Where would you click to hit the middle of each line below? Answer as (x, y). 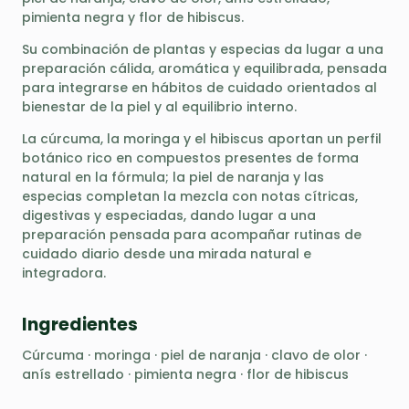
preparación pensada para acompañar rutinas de (192, 234)
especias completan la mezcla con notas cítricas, (190, 196)
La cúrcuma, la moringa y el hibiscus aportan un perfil (202, 138)
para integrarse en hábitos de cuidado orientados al (199, 87)
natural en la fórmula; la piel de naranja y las (173, 177)
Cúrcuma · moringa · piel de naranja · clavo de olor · (194, 356)
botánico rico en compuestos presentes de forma (190, 157)
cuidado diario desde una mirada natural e (167, 253)
